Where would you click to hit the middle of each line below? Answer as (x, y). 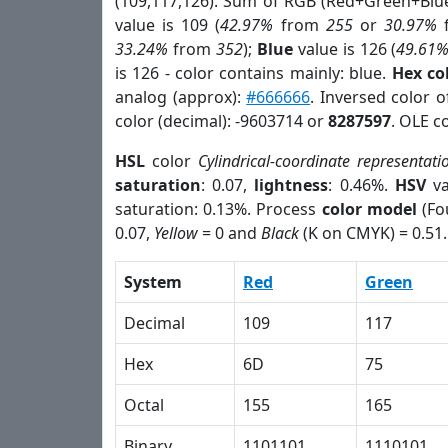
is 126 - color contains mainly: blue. (253, 73)
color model (369, 209)
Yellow (176, 233)
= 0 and (229, 233)
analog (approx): (181, 97)
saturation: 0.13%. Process (218, 209)
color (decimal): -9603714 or (221, 121)
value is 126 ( (344, 49)
